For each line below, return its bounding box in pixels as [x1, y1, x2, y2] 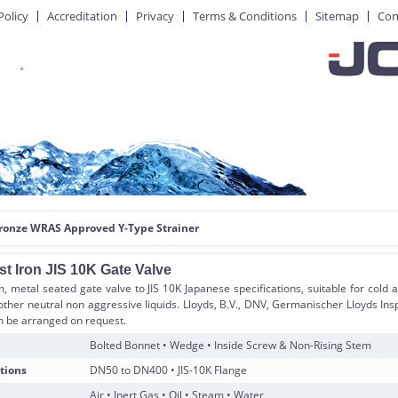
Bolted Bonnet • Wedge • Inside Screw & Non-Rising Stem [90, 338, 372, 353]
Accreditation [47, 8, 117, 24]
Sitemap [315, 8, 359, 24]
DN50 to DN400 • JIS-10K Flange [90, 362, 248, 378]
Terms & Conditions [193, 8, 297, 24]
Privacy [136, 8, 174, 24]
